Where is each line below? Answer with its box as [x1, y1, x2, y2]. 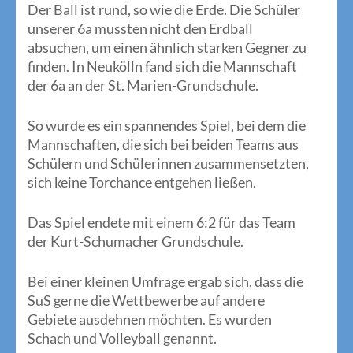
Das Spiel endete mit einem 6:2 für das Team [28, 214, 295, 232]
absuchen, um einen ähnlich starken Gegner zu [28, 39, 307, 57]
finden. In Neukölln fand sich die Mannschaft [28, 58, 297, 76]
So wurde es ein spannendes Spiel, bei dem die [28, 117, 306, 135]
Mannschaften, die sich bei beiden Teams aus [28, 136, 299, 154]
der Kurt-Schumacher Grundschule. [28, 232, 243, 251]
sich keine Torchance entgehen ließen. [28, 173, 256, 191]
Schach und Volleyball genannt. [28, 329, 217, 347]
